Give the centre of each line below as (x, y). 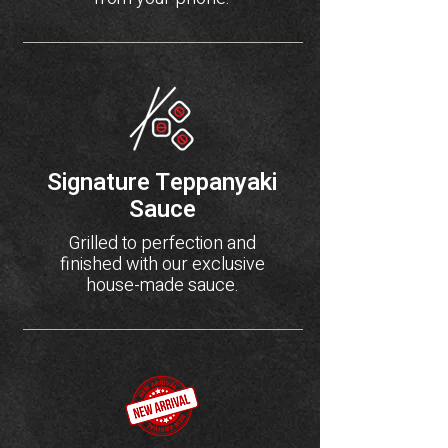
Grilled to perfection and (162, 243)
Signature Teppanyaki (162, 182)
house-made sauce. (162, 285)
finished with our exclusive (162, 264)
